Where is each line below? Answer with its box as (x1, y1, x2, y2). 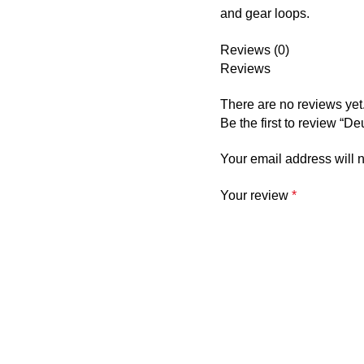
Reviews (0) (220, 43, 290, 58)
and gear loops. (220, 6, 310, 21)
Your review (220, 188, 292, 203)
